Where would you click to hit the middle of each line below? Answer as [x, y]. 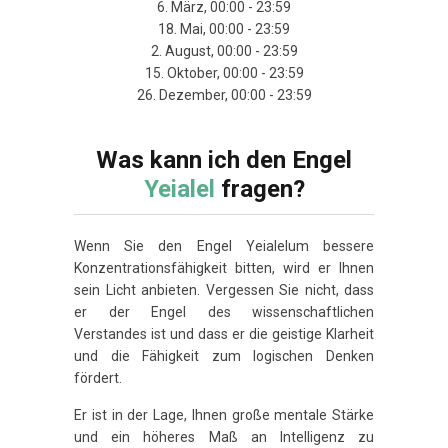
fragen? [259, 188]
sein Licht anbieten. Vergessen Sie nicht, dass [224, 289]
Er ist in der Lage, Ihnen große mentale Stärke [224, 415]
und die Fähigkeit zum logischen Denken [224, 355]
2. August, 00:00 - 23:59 [224, 50]
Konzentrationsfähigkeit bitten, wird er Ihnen [224, 267]
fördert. [98, 377]
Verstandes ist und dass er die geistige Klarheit [224, 333]
